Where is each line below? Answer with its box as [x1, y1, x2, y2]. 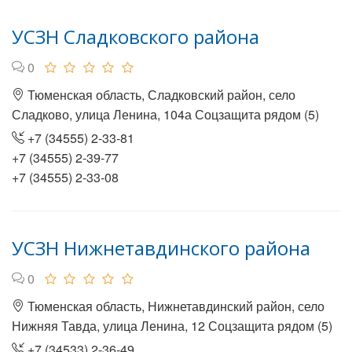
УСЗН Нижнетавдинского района [12, 235, 310, 261]
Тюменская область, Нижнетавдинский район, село [24, 297, 324, 315]
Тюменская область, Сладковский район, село [24, 86, 295, 104]
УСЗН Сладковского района [12, 24, 259, 49]
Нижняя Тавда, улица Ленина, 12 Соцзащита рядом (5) [12, 317, 332, 335]
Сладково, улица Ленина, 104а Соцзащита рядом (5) [12, 105, 319, 123]
